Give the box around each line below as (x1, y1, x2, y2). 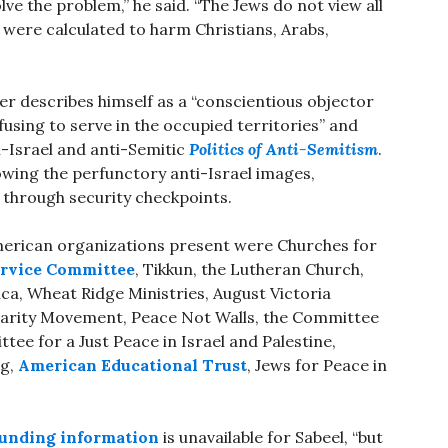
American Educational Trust (18, 355, 247, 376)
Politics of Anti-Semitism (189, 139, 378, 160)
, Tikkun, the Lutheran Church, (135, 259, 364, 280)
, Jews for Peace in (247, 355, 387, 376)
